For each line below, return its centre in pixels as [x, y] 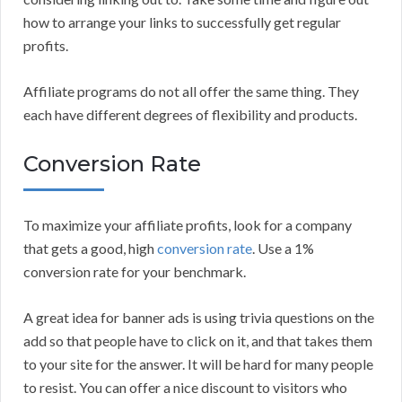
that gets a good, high [90, 249]
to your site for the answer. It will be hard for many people [198, 364]
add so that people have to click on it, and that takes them [198, 341]
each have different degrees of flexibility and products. [190, 115]
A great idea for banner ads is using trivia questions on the [199, 318]
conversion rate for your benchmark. [135, 272]
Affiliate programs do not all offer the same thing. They [191, 92]
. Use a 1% [283, 249]
